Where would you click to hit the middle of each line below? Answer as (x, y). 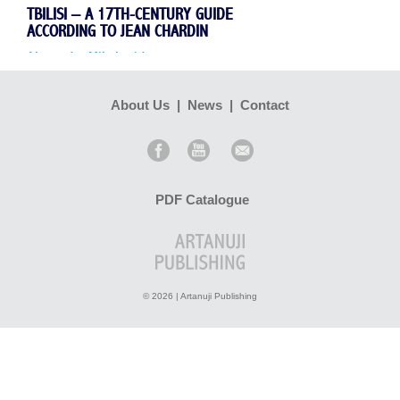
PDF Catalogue (202, 200)
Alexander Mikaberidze (92, 58)
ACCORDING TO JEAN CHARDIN (117, 32)
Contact (265, 105)
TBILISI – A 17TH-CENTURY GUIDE (130, 15)
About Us (140, 105)
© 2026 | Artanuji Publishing (200, 296)
